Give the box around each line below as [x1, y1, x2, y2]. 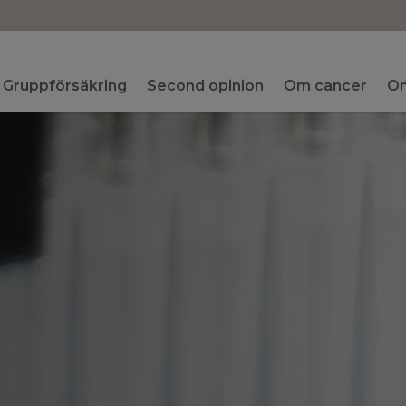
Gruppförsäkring [2, 76, 127, 94]
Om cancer [283, 76, 367, 94]
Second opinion [146, 76, 264, 94]
